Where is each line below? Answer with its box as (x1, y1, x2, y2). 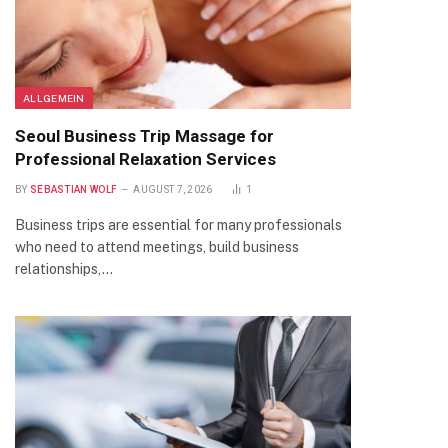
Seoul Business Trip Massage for (15, 126, 274, 146)
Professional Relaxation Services (15, 149, 276, 169)
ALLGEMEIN (23, 92, 85, 104)
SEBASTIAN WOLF (29, 184, 118, 195)
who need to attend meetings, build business (15, 239, 299, 255)
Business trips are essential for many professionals (15, 217, 342, 233)
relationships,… (15, 261, 113, 277)
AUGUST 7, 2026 (133, 184, 213, 195)
